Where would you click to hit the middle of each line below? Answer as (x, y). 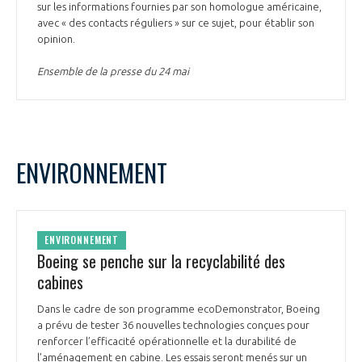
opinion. (57, 38)
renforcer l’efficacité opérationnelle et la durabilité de (167, 341)
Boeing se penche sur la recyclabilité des (161, 261)
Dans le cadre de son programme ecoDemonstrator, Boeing (179, 308)
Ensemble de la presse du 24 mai (113, 71)
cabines (60, 282)
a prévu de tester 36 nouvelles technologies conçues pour (173, 324)
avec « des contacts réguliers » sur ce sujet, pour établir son (176, 22)
